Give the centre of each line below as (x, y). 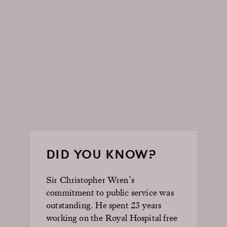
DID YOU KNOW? (101, 154)
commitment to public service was (110, 192)
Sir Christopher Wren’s (90, 179)
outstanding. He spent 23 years (104, 205)
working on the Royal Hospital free (112, 217)
